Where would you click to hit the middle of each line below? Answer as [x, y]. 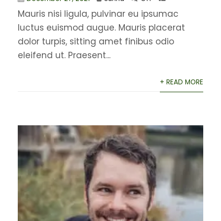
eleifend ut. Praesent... [64, 55]
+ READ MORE [182, 82]
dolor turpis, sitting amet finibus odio [96, 41]
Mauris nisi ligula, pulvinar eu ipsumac [98, 14]
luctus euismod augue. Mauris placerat [101, 27]
